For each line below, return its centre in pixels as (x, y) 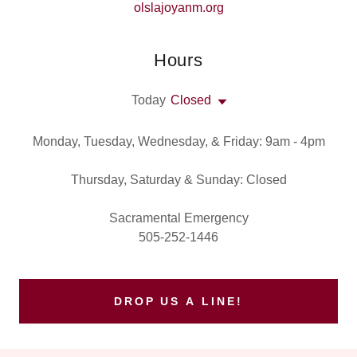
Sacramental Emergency (178, 218)
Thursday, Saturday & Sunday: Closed (178, 179)
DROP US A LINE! (178, 301)
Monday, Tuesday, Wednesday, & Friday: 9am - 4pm (178, 141)
